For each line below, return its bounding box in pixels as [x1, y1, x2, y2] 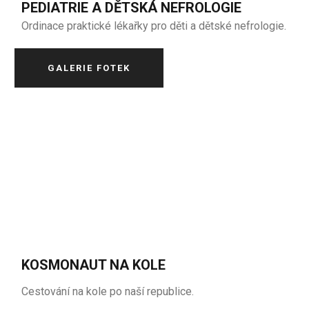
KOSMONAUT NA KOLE [21, 257, 166, 273]
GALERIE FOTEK [48, 63, 131, 73]
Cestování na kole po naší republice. [21, 285, 195, 298]
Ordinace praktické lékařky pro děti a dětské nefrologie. [21, 19, 287, 32]
